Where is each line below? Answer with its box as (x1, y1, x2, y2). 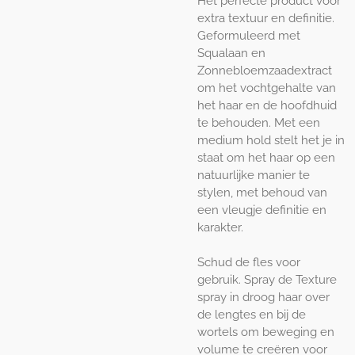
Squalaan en (197, 45, 265, 60)
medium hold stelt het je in (197, 132, 345, 147)
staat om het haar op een (197, 150, 335, 165)
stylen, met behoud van (197, 185, 327, 200)
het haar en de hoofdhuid (197, 97, 337, 113)
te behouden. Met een (197, 115, 320, 130)
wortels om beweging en (197, 324, 334, 339)
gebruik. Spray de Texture (197, 272, 337, 287)
